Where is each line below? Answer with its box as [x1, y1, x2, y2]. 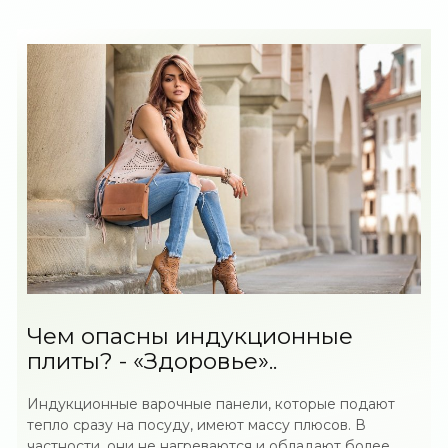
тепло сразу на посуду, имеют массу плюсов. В [27, 416, 367, 434]
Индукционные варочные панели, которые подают [27, 395, 396, 413]
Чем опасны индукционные [27, 322, 354, 350]
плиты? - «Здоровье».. [27, 347, 278, 375]
